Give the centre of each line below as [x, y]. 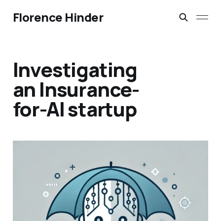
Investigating [75, 70]
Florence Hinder [58, 17]
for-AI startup [74, 109]
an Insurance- [76, 89]
